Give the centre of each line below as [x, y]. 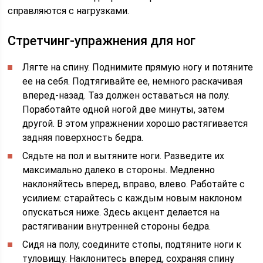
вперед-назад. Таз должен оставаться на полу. [126, 95]
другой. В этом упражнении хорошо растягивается [135, 124]
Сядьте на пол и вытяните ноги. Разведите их [124, 156]
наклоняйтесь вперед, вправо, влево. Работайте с [134, 184]
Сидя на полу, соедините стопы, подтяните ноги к [132, 245]
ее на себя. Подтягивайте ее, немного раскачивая [133, 81]
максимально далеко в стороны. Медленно [119, 170]
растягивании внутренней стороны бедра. [117, 226]
